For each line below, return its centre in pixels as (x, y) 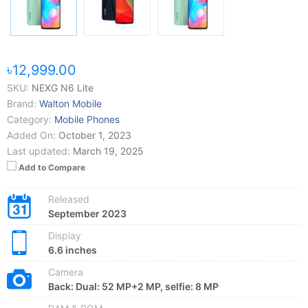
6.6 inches (73, 250)
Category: (29, 119)
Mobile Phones (87, 119)
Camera (66, 272)
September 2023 (87, 213)
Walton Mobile (70, 103)
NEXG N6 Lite (63, 87)
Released (69, 199)
